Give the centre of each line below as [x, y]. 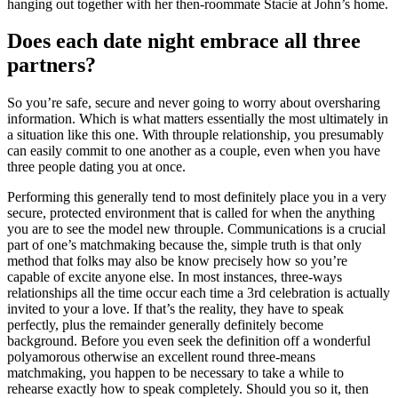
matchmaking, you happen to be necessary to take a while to [175, 373]
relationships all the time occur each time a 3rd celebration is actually [199, 293]
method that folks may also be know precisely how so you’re [177, 261]
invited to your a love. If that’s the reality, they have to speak [175, 309]
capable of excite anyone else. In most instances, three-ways [175, 277]
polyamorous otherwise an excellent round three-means [161, 357]
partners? [52, 65]
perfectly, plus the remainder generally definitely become [165, 325]
